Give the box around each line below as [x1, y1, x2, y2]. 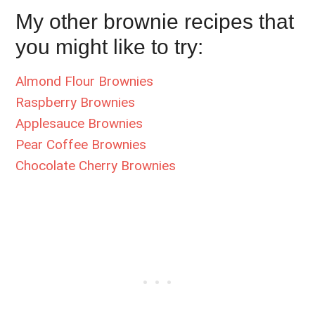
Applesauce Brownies [15, 115, 143, 131]
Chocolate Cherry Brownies [15, 157, 176, 174]
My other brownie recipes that [15, 9, 295, 33]
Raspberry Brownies [15, 94, 136, 110]
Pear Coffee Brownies [15, 136, 147, 153]
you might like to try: [15, 34, 204, 58]
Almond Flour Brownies [15, 72, 154, 89]
